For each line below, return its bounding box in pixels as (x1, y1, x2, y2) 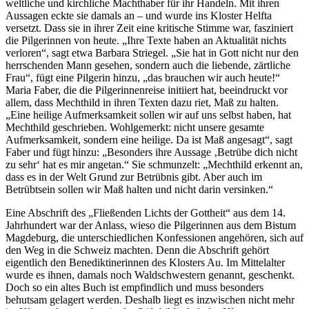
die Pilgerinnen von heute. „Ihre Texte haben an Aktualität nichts (6, 34, 286, 47)
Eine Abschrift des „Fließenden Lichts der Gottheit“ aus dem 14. (6, 207, 286, 219)
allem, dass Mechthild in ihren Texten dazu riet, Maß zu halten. (6, 97, 279, 109)
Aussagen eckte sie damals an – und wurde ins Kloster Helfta (6, 10, 272, 22)
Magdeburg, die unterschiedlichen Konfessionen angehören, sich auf (6, 232, 303, 244)
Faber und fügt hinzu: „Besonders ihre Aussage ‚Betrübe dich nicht (6, 146, 297, 159)
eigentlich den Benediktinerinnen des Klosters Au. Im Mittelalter (6, 257, 285, 269)
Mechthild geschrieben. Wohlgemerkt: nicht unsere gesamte (6, 121, 264, 134)
